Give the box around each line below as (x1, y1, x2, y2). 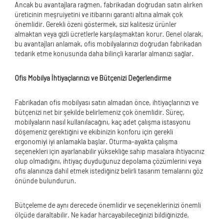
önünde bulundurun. (15, 176, 76, 185)
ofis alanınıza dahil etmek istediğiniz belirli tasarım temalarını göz (15, 167, 203, 175)
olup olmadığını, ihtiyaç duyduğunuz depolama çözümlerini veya (15, 157, 201, 165)
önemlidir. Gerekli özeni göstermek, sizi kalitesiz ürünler (15, 20, 176, 28)
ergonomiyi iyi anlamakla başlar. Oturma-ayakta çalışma (15, 137, 177, 146)
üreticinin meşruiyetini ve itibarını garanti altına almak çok (15, 10, 183, 19)
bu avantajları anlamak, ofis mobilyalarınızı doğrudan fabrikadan (15, 40, 202, 48)
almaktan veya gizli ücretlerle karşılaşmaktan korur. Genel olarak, (15, 30, 203, 38)
